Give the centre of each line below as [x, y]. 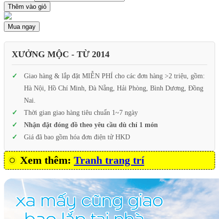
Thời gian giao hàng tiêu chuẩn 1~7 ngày [81, 113]
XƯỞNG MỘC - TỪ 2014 [61, 55]
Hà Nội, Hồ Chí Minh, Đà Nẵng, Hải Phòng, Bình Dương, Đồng [114, 88]
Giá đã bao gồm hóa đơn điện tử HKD [77, 137]
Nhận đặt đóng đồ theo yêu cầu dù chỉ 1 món [91, 125]
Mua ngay [22, 27]
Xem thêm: [47, 160]
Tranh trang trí [109, 160]
